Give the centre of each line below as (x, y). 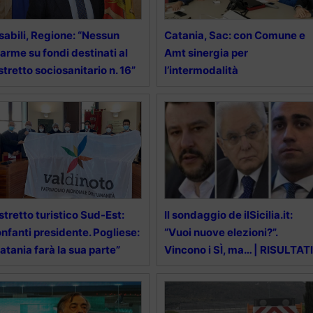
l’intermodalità (201, 71)
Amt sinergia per (206, 53)
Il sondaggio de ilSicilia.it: (228, 215)
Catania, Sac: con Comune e (234, 36)
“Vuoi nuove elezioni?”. (220, 233)
